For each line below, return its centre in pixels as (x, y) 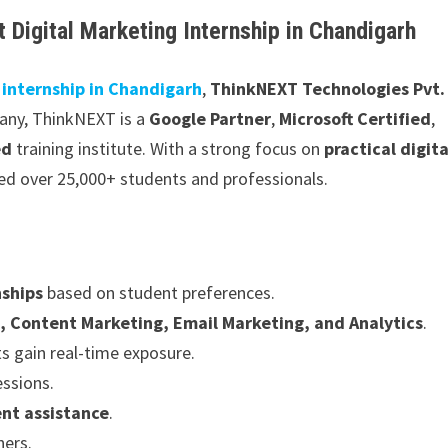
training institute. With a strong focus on (168, 148)
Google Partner (210, 118)
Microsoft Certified (355, 118)
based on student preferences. (159, 292)
